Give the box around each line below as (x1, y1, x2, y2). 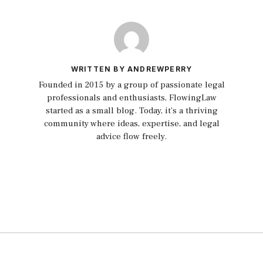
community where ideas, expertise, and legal (43, 117, 220, 129)
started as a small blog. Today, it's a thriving (45, 104, 218, 116)
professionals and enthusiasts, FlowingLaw (46, 92, 217, 103)
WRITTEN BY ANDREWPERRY (70, 64, 193, 73)
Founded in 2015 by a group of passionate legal (38, 79, 225, 90)
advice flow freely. (96, 130, 167, 142)
